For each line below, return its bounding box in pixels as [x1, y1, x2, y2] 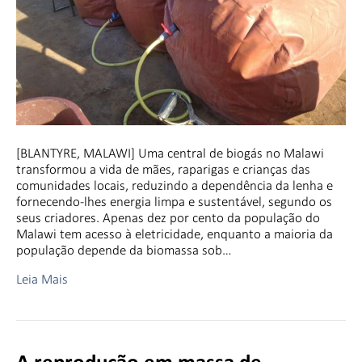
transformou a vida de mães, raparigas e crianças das [16, 160, 310, 178]
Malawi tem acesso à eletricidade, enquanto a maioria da [16, 225, 333, 242]
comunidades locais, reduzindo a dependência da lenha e [16, 176, 333, 194]
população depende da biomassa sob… [16, 241, 232, 259]
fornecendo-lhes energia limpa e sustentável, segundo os [16, 192, 332, 210]
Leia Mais [16, 270, 68, 288]
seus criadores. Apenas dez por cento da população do [16, 208, 320, 226]
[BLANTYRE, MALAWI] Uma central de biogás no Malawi [16, 144, 324, 162]
